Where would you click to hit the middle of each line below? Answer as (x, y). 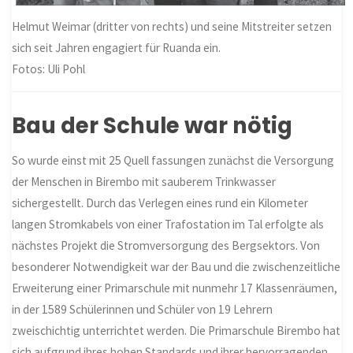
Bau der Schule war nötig (152, 126)
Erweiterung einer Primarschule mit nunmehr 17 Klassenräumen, (175, 288)
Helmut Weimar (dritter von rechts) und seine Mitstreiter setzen (172, 26)
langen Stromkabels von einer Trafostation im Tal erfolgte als (168, 224)
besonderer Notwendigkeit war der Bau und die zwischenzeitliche (176, 266)
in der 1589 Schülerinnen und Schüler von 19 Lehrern (143, 309)
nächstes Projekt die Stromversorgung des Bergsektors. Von (166, 245)
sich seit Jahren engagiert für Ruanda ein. (117, 47)
